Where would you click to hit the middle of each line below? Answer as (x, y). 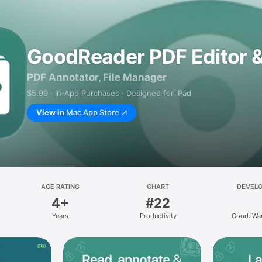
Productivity (158, 216)
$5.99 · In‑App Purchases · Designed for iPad (109, 93)
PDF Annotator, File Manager (97, 77)
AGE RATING (60, 187)
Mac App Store (93, 112)
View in (50, 112)
